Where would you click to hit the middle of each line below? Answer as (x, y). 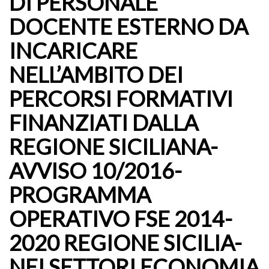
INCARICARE (73, 50)
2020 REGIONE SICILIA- (125, 243)
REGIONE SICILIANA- (113, 147)
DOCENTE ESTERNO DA (128, 26)
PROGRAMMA (80, 195)
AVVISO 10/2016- (95, 171)
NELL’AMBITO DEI (96, 74)
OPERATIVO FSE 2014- (121, 219)
